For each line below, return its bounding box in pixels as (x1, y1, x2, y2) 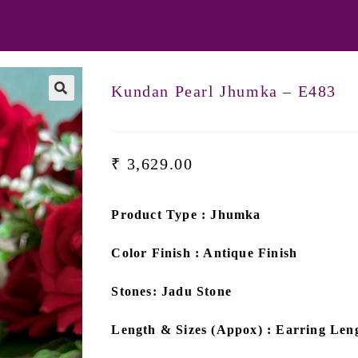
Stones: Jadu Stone (111, 284, 232, 298)
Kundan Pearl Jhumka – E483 (111, 82, 336, 100)
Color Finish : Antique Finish (111, 246, 298, 260)
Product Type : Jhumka (111, 208, 261, 221)
